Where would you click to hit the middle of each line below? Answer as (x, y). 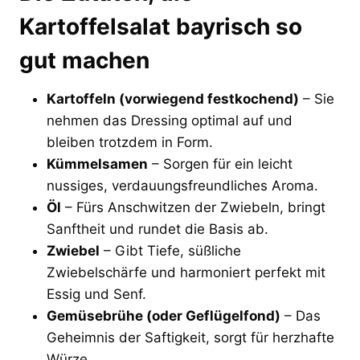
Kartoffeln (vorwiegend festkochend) (173, 98)
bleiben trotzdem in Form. (130, 142)
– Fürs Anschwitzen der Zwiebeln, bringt (193, 207)
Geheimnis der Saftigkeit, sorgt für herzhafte (190, 337)
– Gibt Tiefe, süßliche (170, 250)
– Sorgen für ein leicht (220, 164)
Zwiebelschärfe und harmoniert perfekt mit (186, 272)
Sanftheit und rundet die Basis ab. (157, 229)
